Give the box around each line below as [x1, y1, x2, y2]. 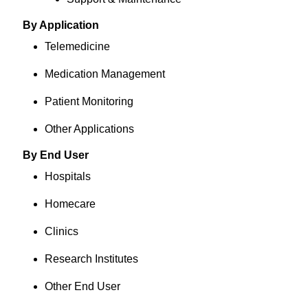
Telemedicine [44, 41, 110, 52]
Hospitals [44, 170, 91, 182]
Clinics [44, 225, 78, 237]
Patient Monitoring [44, 96, 133, 107]
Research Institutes [44, 253, 138, 265]
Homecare [44, 198, 96, 210]
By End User [22, 149, 89, 161]
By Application [22, 19, 99, 31]
